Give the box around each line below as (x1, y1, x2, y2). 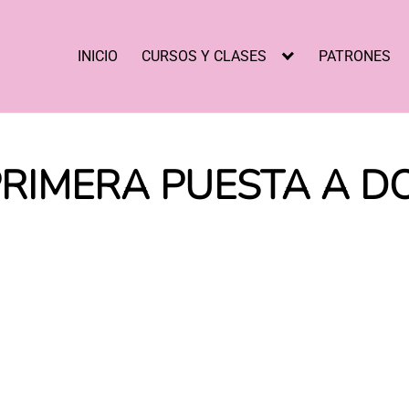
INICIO (78, 47, 119, 65)
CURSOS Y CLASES (141, 47, 267, 65)
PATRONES (319, 47, 392, 65)
